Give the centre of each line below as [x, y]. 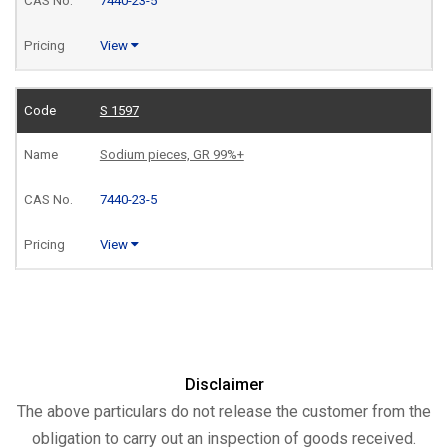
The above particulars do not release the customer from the [224, 411]
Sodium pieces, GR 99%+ [171, 155]
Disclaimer [224, 384]
